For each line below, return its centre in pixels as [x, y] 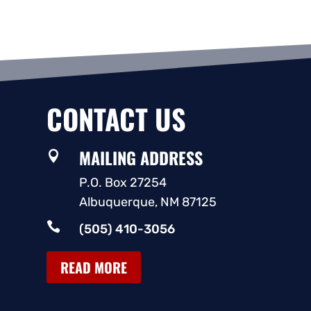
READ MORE [94, 267]
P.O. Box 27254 [123, 183]
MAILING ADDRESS [141, 157]
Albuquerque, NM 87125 [148, 202]
